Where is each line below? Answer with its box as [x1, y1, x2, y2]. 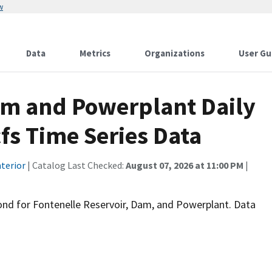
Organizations [144, 47, 205, 59]
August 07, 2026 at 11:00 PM [126, 159, 243, 171]
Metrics [80, 47, 110, 59]
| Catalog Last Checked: [25, 159, 126, 171]
